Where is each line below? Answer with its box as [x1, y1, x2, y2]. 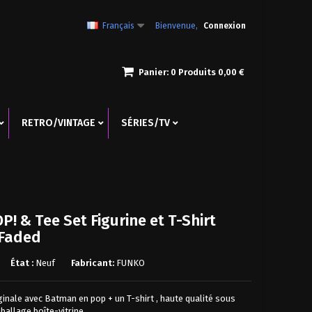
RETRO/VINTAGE [22, 116, 95, 129]
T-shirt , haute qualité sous [127, 292, 236, 304]
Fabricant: [71, 257, 115, 268]
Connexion [203, 21, 246, 31]
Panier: [139, 67, 169, 77]
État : [10, 257, 34, 268]
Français [102, 21, 134, 31]
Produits [178, 67, 216, 77]
